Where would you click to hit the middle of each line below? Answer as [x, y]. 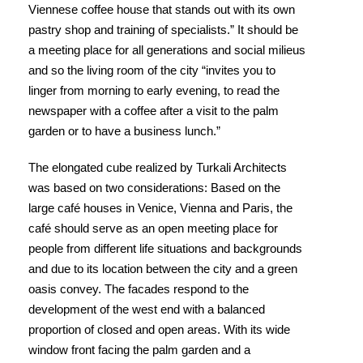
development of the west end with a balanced [147, 309]
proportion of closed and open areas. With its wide [159, 329]
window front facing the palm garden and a [139, 350]
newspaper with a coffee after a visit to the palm [154, 111]
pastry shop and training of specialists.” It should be [163, 30]
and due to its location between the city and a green [163, 269]
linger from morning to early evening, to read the [154, 90]
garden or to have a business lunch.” [124, 131]
